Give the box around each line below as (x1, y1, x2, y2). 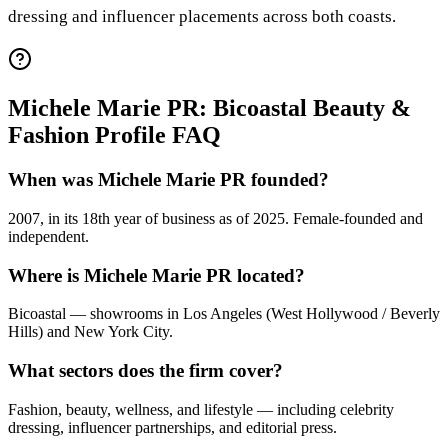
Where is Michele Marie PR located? (8, 264, 305, 286)
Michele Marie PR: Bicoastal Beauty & (8, 95, 411, 122)
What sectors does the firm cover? (8, 359, 283, 381)
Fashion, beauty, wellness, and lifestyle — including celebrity (8, 400, 394, 418)
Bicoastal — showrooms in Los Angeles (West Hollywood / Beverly (8, 305, 440, 323)
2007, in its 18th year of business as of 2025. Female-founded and (8, 209, 423, 227)
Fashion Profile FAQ (8, 122, 221, 149)
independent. (8, 227, 89, 245)
